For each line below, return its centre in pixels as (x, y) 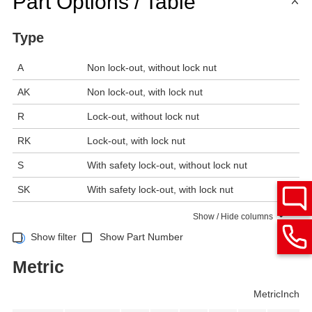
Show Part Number (142, 237)
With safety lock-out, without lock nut (167, 165)
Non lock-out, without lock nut (152, 68)
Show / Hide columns (233, 217)
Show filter (53, 237)
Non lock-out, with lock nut (145, 92)
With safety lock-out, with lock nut (160, 190)
